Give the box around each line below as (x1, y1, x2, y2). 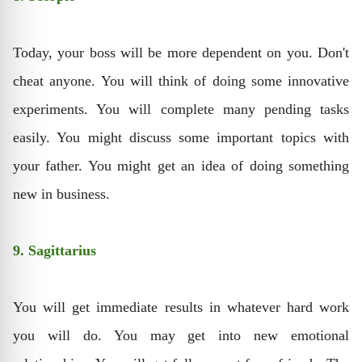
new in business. (13, 185, 110, 202)
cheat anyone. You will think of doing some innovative (13, 72, 349, 89)
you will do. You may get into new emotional (13, 326, 349, 343)
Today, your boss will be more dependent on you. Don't (13, 44, 349, 61)
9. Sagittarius (13, 242, 96, 259)
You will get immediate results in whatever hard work (13, 298, 349, 315)
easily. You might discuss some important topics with (13, 128, 349, 145)
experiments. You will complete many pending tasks (13, 100, 349, 117)
